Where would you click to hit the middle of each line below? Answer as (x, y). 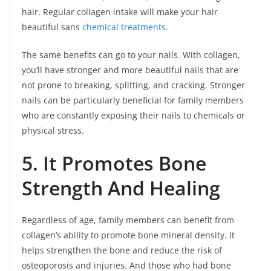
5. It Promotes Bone (114, 163)
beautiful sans (52, 27)
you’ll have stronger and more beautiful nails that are (130, 70)
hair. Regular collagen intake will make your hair (120, 11)
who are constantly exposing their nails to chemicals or (133, 115)
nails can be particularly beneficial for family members (133, 100)
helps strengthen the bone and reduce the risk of (122, 250)
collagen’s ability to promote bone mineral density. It (128, 235)
